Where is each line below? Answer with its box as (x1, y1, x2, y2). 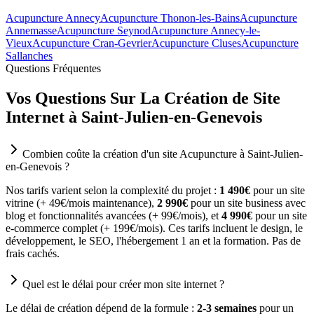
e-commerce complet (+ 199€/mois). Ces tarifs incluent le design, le (6, 222, 303, 235)
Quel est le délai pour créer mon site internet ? (22, 278, 224, 291)
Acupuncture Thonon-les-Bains (100, 12, 240, 25)
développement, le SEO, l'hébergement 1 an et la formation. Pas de (6, 235, 301, 247)
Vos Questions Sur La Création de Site (6, 89, 280, 108)
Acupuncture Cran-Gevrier (32, 37, 151, 50)
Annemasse (6, 25, 57, 37)
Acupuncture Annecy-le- (151, 25, 260, 37)
